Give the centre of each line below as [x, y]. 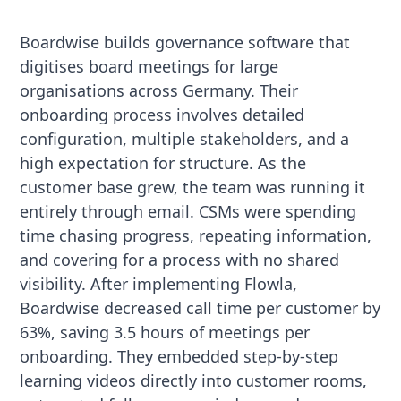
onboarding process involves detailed [162, 114]
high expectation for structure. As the [163, 162]
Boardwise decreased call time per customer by [200, 307]
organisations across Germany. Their [159, 90]
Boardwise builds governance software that [185, 42]
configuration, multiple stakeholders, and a [185, 138]
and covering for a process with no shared [180, 259]
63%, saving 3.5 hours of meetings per [165, 332]
